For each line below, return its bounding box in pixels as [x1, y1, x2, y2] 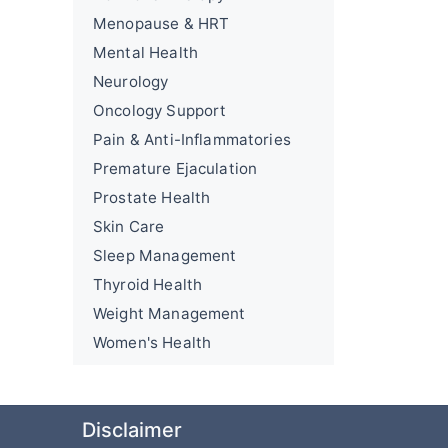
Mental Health [93, 43, 198, 62]
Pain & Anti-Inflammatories [93, 130, 291, 149]
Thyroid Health [93, 275, 203, 294]
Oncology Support [93, 101, 227, 120]
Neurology [93, 72, 169, 91]
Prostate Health [93, 188, 211, 207]
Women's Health [93, 333, 212, 352]
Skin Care [93, 217, 165, 236]
